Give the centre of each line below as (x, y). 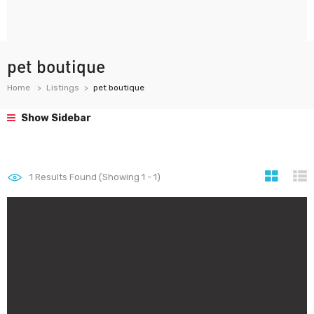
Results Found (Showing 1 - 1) (97, 177)
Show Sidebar (55, 118)
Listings (63, 88)
